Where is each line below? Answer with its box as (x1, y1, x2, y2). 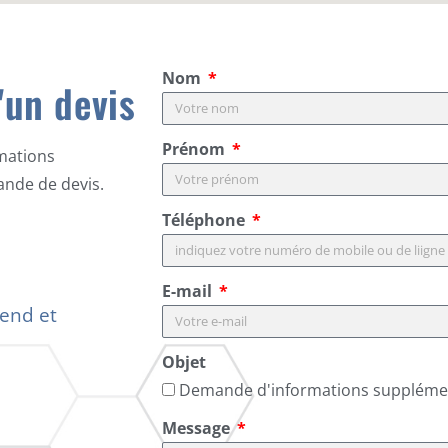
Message (162, 416, 234, 439)
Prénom (162, 137, 229, 160)
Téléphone (162, 208, 249, 231)
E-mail (162, 279, 216, 302)
